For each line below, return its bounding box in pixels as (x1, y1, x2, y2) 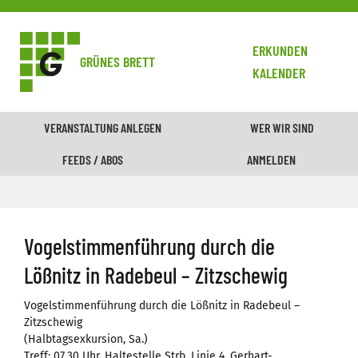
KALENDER (253, 63, 306, 82)
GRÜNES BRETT (80, 53, 155, 70)
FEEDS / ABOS (62, 152, 123, 167)
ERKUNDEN (253, 41, 308, 59)
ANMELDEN (247, 152, 296, 167)
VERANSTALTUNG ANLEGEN (44, 120, 162, 135)
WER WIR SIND (249, 120, 314, 135)
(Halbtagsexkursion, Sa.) (24, 332, 148, 346)
